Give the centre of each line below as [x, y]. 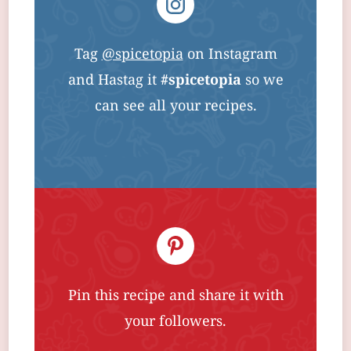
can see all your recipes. [175, 107]
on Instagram [230, 55]
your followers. [175, 322]
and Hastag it [114, 81]
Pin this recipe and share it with [175, 296]
